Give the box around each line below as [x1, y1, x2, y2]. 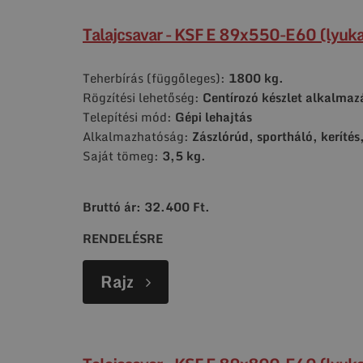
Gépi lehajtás [175, 106, 252, 126]
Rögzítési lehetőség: [83, 87, 203, 107]
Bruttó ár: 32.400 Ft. [83, 196, 210, 216]
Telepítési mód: [83, 106, 175, 126]
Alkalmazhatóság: [83, 126, 192, 146]
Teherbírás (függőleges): [83, 67, 228, 88]
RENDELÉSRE [83, 228, 163, 248]
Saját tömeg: [83, 145, 162, 165]
